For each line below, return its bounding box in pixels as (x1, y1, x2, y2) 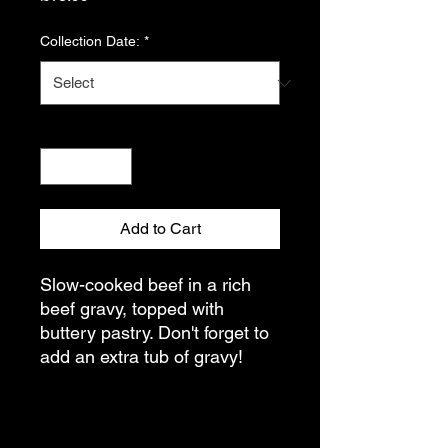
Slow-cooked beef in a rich (40, 274, 251, 295)
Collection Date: (40, 33, 140, 49)
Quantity (40, 122, 93, 138)
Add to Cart (119, 219, 201, 238)
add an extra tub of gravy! (40, 346, 243, 367)
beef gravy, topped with (40, 298, 224, 319)
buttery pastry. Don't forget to (40, 322, 269, 343)
